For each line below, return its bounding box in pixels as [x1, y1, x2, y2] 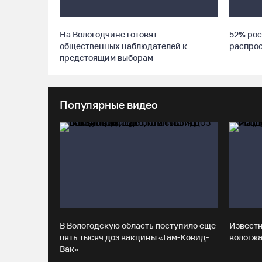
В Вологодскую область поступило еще [60, 220, 216, 230]
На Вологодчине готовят [60, 29, 157, 39]
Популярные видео [60, 98, 158, 111]
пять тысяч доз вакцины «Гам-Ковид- [60, 232, 209, 242]
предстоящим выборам [60, 52, 153, 63]
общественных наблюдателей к [60, 40, 187, 51]
